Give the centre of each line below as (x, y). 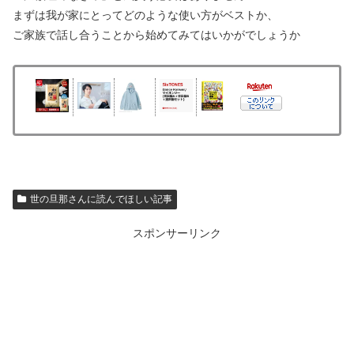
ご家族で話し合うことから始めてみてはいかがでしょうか (156, 34)
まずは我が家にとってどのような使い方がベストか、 (145, 15)
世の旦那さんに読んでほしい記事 (101, 199)
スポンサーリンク (177, 233)
